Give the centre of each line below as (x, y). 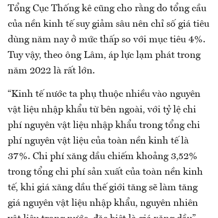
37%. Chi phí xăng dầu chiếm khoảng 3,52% (103, 156)
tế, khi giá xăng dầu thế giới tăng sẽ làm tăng (103, 188)
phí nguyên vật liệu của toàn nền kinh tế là (98, 141)
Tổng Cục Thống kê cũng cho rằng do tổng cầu (107, 9)
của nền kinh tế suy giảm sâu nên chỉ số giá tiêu (109, 24)
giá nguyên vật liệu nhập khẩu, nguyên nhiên (103, 203)
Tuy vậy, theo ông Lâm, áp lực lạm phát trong (104, 55)
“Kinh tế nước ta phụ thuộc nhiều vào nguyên (104, 94)
